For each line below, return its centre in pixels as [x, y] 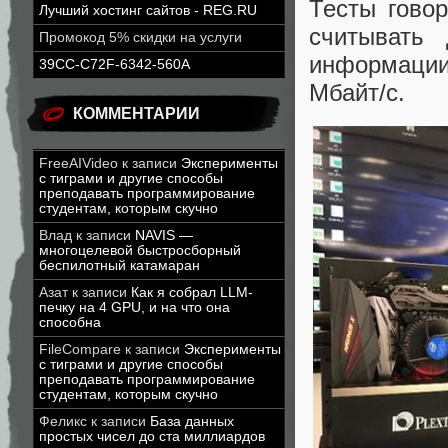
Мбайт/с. [357, 92]
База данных [192, 421]
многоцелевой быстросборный [140, 250]
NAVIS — [164, 235]
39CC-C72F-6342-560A [114, 64]
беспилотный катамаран [119, 265]
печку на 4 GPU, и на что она [134, 307]
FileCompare [80, 349]
